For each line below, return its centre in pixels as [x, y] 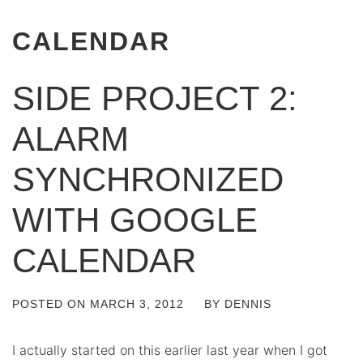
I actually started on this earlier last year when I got [170, 350]
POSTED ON [51, 304]
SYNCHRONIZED [148, 179]
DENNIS [248, 304]
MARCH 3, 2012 [137, 304]
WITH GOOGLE [135, 220]
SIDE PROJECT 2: [155, 98]
